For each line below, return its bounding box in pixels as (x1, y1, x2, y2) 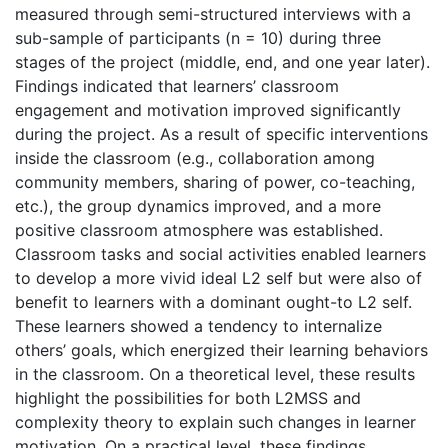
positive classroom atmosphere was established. (15, 219, 383, 240)
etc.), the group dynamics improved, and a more (15, 195, 381, 216)
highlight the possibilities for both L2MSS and (15, 387, 361, 408)
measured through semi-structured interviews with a (15, 3, 411, 24)
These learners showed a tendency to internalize (15, 315, 382, 336)
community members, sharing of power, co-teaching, (15, 171, 415, 192)
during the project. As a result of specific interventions (15, 123, 428, 144)
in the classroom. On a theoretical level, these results (15, 363, 415, 384)
